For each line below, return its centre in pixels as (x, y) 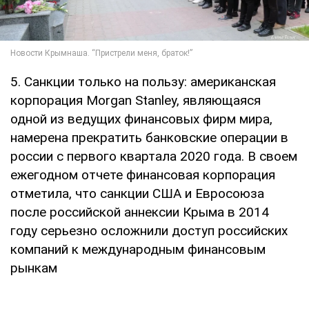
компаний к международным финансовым (138, 250)
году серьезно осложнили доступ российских (149, 231)
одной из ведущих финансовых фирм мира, (141, 119)
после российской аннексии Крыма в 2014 (140, 212)
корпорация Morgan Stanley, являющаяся (136, 101)
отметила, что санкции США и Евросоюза (137, 194)
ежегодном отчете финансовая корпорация (143, 175)
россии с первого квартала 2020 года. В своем (154, 157)
